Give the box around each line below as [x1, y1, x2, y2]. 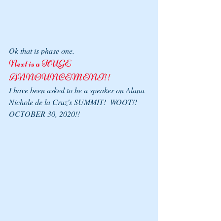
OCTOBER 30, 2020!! [9, 109, 80, 119]
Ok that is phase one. [9, 45, 74, 56]
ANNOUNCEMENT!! [9, 71, 111, 84]
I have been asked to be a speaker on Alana [9, 85, 147, 96]
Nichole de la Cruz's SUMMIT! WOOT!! [9, 97, 139, 108]
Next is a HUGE [9, 57, 73, 70]
